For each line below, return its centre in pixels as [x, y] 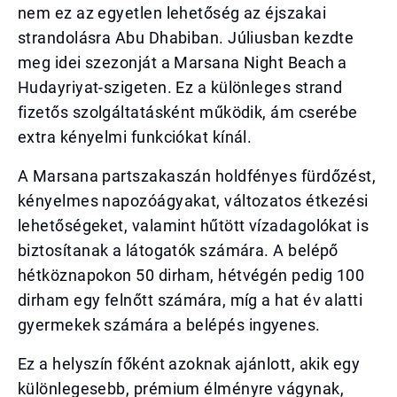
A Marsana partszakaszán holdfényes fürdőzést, [197, 176]
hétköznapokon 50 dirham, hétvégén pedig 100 [191, 275]
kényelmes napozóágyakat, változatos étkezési [193, 201]
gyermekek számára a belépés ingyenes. [169, 325]
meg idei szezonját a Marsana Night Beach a [183, 62]
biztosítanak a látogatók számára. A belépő [178, 250]
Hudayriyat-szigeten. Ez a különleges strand [180, 87]
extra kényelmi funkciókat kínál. [135, 137]
